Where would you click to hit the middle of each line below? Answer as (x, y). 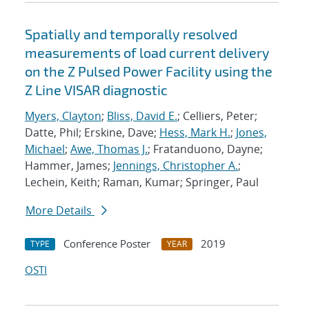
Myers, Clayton (63, 116)
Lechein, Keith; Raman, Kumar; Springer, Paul (142, 182)
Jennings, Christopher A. (176, 166)
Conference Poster (107, 244)
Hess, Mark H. (195, 133)
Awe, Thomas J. (109, 149)
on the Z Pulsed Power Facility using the (149, 71)
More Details (60, 211)
